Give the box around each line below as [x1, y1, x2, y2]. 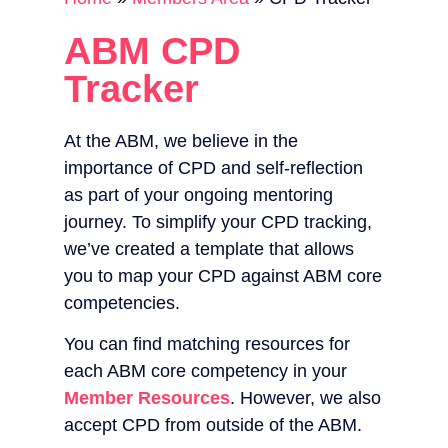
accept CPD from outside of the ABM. [64, 415, 362, 436]
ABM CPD [64, 30, 240, 72]
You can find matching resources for [64, 334, 350, 355]
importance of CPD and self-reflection [64, 158, 363, 178]
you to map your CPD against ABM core [64, 266, 382, 286]
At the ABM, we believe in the [64, 131, 298, 151]
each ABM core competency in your [64, 361, 347, 382]
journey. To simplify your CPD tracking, [64, 212, 372, 232]
